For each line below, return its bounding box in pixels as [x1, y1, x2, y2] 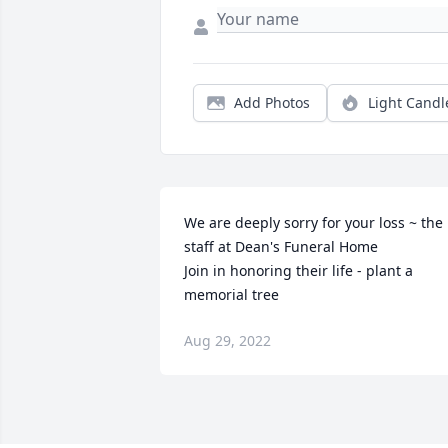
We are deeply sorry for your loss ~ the [184, 213, 443, 233]
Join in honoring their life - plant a [184, 261, 413, 281]
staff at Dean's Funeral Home [184, 237, 378, 257]
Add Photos [234, 93, 310, 113]
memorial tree [184, 285, 279, 305]
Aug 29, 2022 [184, 331, 271, 351]
